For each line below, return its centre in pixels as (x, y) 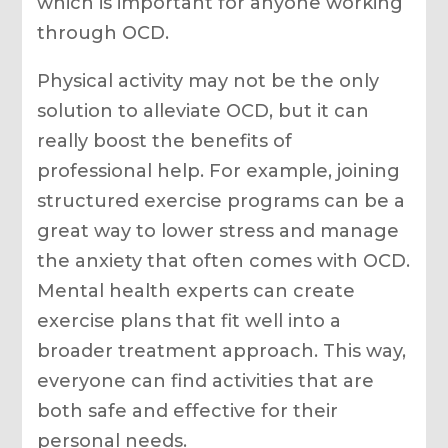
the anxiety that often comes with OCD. (224, 260)
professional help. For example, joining (219, 170)
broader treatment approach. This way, (222, 350)
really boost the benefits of (165, 140)
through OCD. (103, 32)
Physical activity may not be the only (208, 80)
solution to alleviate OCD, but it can (203, 110)
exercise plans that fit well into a (189, 320)
